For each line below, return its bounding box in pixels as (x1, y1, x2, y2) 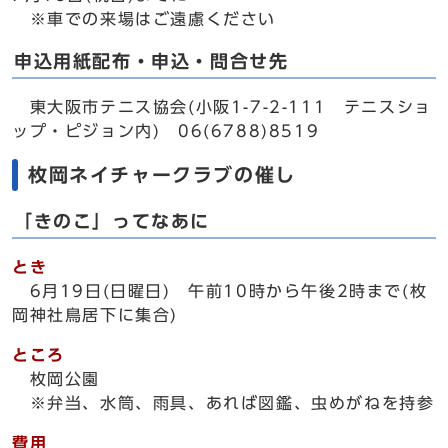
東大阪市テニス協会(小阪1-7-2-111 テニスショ (12, 99, 432, 115)
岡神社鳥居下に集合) (12, 307, 178, 323)
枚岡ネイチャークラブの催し (28, 165, 296, 184)
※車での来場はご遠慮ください (12, 11, 276, 27)
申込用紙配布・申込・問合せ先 (14, 53, 289, 70)
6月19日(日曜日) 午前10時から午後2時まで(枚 (12, 283, 428, 299)
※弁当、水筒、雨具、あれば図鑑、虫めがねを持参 (12, 395, 435, 411)
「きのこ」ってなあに (14, 213, 210, 230)
